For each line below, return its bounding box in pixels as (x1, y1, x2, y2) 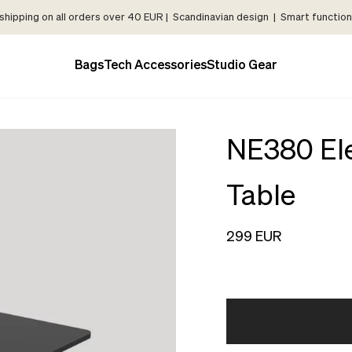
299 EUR (226, 230, 281, 244)
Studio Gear (207, 60, 277, 72)
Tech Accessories (104, 60, 207, 72)
